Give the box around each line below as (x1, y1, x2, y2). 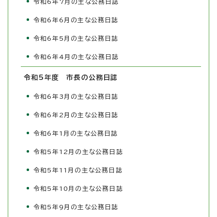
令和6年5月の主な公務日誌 (33, 35, 119, 42)
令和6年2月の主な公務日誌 (33, 112, 119, 119)
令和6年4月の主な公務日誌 (33, 54, 119, 61)
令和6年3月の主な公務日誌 (33, 93, 119, 100)
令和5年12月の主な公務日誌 (33, 149, 123, 155)
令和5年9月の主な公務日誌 (33, 204, 119, 211)
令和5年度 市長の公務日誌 (24, 74, 118, 81)
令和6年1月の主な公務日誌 (33, 130, 118, 137)
